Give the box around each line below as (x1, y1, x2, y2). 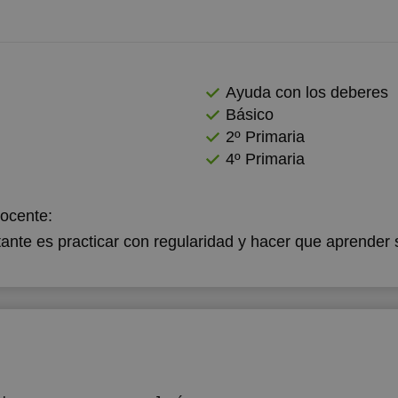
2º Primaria (226, 128, 305, 146)
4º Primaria (226, 150, 305, 168)
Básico (226, 106, 274, 123)
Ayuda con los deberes (226, 84, 388, 101)
